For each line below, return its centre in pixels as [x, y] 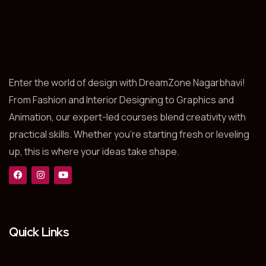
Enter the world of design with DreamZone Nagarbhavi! [127, 82]
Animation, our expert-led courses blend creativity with [127, 117]
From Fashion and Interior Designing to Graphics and [121, 99]
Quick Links [39, 232]
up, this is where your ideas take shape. [94, 151]
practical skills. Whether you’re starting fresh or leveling [129, 134]
